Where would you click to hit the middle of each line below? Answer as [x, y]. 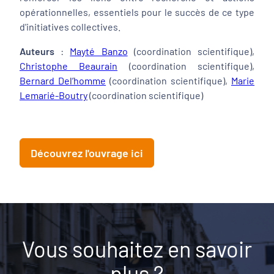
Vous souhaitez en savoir [137, 249]
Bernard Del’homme [63, 80]
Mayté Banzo [99, 51]
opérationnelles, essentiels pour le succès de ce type [137, 12]
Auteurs [37, 51]
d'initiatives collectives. [70, 27]
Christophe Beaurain [69, 66]
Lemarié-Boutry [54, 95]
